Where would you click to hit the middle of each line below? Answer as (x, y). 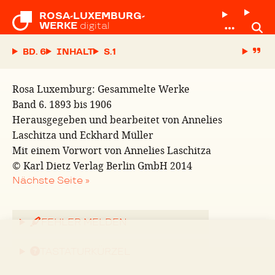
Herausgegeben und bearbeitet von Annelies (117, 119)
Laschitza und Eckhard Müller (83, 135)
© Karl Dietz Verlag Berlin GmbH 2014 (102, 165)
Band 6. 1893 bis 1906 (62, 104)
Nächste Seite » (51, 180)
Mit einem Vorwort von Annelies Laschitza (112, 150)
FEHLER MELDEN (84, 222)
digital (95, 25)
